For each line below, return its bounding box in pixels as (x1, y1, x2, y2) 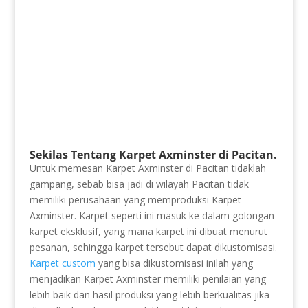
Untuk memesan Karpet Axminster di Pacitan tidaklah (29, 161, 266, 175)
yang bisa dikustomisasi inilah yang (95, 256, 253, 269)
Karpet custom (29, 256, 96, 269)
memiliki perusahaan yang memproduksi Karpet (29, 192, 241, 206)
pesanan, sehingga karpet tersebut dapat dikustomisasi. (29, 240, 277, 254)
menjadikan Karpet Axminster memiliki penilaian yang (29, 272, 266, 285)
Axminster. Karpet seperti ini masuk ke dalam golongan (29, 208, 274, 222)
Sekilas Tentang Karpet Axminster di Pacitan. (29, 146, 277, 162)
